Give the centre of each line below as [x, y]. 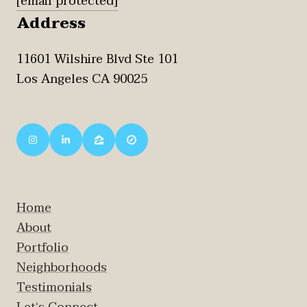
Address [51, 23]
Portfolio [42, 247]
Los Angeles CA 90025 [82, 79]
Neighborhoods [62, 267]
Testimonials [54, 287]
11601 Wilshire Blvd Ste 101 [97, 59]
